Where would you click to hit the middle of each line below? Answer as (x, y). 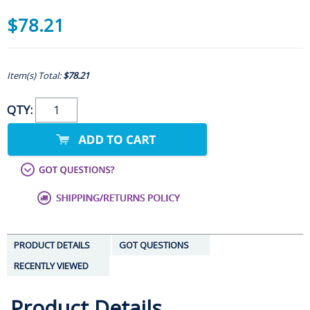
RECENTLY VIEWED (51, 266)
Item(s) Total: (35, 76)
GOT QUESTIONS (154, 245)
